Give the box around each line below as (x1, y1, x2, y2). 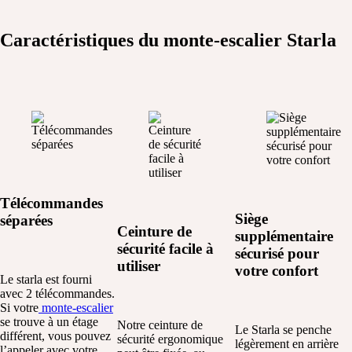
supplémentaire (234, 227, 333, 244)
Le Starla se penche (234, 322, 332, 336)
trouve (13, 314, 45, 328)
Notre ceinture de (117, 317, 203, 332)
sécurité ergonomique (117, 332, 224, 346)
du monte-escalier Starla (138, 30, 336, 51)
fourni (62, 272, 92, 286)
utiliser (117, 257, 161, 274)
